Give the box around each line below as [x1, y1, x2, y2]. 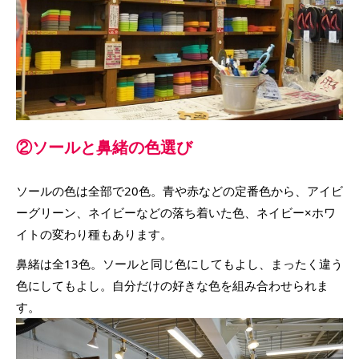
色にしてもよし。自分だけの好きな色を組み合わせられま [16, 276, 329, 293]
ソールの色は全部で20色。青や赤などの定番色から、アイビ [16, 182, 343, 199]
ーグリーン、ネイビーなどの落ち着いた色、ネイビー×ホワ [16, 204, 336, 220]
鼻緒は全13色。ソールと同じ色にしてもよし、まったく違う [16, 255, 343, 272]
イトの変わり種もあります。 [16, 225, 172, 242]
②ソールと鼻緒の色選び [16, 135, 192, 158]
